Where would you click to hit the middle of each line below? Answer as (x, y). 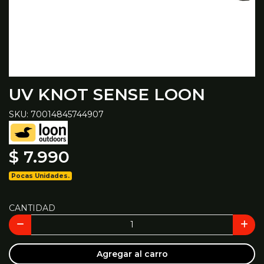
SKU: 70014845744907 (56, 114)
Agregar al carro (132, 254)
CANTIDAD (32, 208)
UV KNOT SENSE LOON (107, 94)
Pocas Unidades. (41, 176)
